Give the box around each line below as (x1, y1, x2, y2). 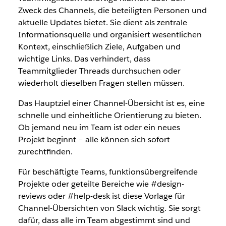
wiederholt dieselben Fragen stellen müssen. (18, 77, 185, 88)
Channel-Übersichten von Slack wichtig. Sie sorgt (18, 202, 201, 213)
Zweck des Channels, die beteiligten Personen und (18, 5, 207, 16)
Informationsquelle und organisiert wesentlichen (18, 29, 202, 40)
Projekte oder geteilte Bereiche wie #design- (18, 178, 184, 189)
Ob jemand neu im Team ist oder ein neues (18, 122, 180, 133)
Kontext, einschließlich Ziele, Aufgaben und (18, 41, 181, 52)
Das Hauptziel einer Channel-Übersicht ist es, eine (18, 97, 205, 108)
